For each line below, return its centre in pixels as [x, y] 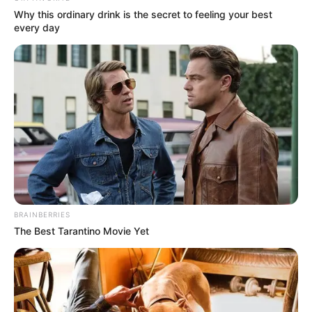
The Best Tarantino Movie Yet [81, 231]
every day [37, 28]
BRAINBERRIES [42, 214]
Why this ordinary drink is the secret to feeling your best [143, 15]
